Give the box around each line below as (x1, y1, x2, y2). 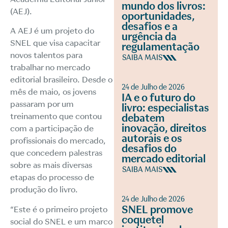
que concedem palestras (10, 148, 102, 158)
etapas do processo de (10, 173, 94, 183)
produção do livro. (10, 185, 78, 195)
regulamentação (122, 41, 199, 53)
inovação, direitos (122, 122, 207, 134)
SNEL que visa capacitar (10, 38, 100, 48)
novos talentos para (10, 50, 82, 61)
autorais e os (122, 132, 182, 145)
